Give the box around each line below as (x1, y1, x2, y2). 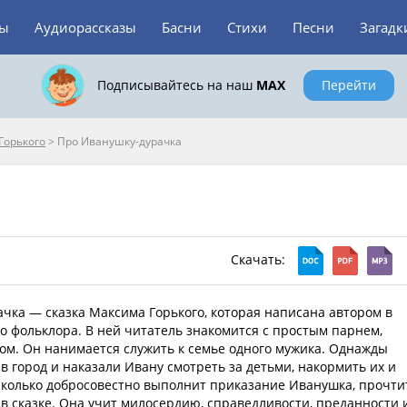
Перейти (321, 76, 376, 94)
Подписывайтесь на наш (96, 76, 256, 94)
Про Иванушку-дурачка (57, 134, 182, 149)
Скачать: (231, 250, 289, 268)
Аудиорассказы (35, 18, 136, 36)
